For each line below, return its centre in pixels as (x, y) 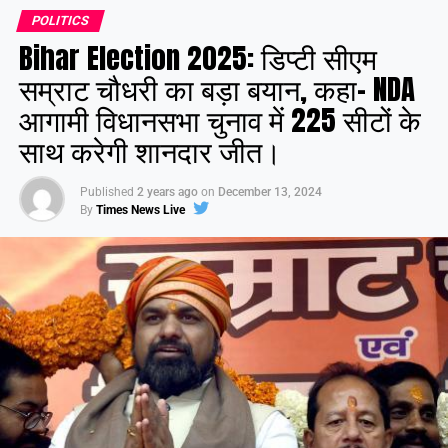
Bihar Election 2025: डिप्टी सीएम (197, 57)
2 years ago (167, 191)
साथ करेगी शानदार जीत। (150, 150)
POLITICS (60, 20)
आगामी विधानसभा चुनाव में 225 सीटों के (219, 119)
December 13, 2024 (269, 191)
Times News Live (140, 209)
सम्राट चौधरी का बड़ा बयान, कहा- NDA (216, 88)
